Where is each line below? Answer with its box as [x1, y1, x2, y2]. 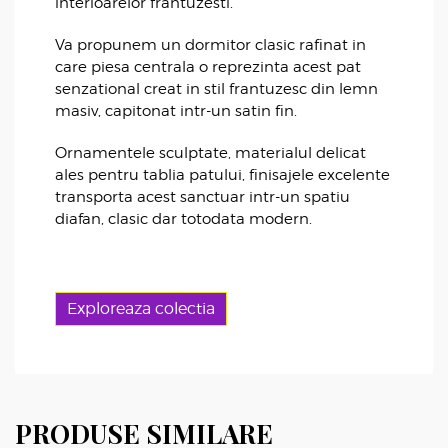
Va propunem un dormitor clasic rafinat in [55, 36, 366, 55]
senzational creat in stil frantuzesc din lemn [55, 80, 378, 99]
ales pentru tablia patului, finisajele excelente [55, 166, 390, 185]
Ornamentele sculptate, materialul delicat [55, 144, 366, 163]
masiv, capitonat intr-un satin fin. [55, 102, 297, 121]
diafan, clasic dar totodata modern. [55, 210, 312, 229]
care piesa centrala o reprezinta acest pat [55, 58, 361, 77]
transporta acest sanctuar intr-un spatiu [55, 188, 350, 207]
